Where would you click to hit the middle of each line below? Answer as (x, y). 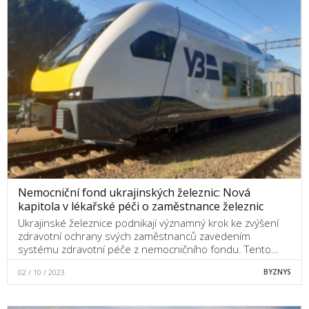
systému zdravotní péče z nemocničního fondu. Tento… (148, 249)
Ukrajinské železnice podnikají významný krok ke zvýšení (148, 222)
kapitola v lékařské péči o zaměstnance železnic (141, 206)
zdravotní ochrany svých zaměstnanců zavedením (134, 236)
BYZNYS (277, 271)
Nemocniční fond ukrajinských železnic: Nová (134, 192)
